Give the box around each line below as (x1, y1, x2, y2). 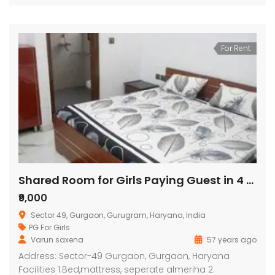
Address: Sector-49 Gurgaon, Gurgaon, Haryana (18, 249, 230, 262)
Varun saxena (31, 234, 83, 245)
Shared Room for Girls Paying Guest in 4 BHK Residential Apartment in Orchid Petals (246, 172, 254, 188)
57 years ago (205, 234, 257, 245)
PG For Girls (29, 222, 70, 233)
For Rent (221, 43, 250, 54)
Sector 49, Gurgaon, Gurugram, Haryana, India (31, 209, 206, 220)
